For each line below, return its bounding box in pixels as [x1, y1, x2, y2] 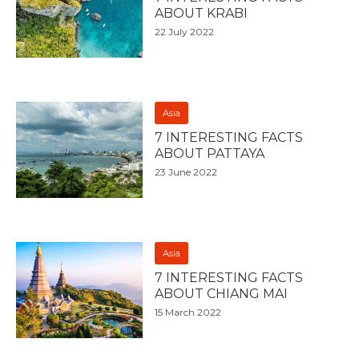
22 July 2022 [155, 26, 215, 38]
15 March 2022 [155, 306, 222, 319]
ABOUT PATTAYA [155, 146, 265, 162]
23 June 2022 [155, 166, 218, 179]
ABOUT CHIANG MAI [155, 286, 288, 302]
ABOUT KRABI [155, 6, 248, 22]
